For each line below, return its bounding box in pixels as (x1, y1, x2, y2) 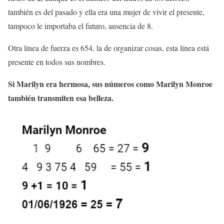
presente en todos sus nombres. (8, 56, 105, 67)
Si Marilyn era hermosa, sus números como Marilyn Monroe (8, 78, 212, 90)
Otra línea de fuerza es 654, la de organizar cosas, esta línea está (8, 42, 209, 53)
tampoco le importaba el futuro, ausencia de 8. (8, 20, 153, 31)
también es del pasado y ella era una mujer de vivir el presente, (8, 6, 204, 17)
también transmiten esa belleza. (8, 92, 113, 104)
